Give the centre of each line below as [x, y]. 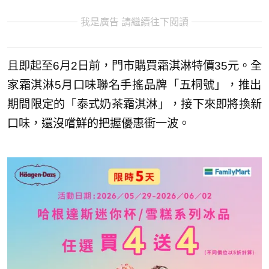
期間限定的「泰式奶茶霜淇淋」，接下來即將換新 [134, 104]
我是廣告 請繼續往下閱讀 [134, 22]
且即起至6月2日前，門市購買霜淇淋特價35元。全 [134, 65]
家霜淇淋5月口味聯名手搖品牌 [87, 85]
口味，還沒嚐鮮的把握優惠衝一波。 [98, 123]
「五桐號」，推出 [215, 85]
